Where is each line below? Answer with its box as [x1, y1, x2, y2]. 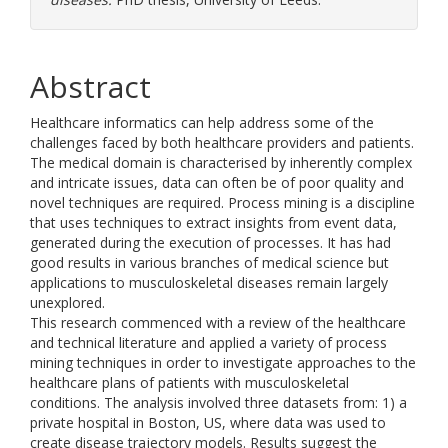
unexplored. [30, 293, 105, 312]
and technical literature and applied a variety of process [30, 333, 387, 352]
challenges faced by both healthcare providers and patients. [30, 133, 414, 152]
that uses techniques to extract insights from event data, [30, 213, 397, 232]
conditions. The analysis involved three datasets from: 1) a [30, 393, 407, 412]
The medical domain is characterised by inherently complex [30, 153, 412, 172]
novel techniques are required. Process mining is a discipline [30, 193, 415, 212]
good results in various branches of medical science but [30, 253, 389, 272]
